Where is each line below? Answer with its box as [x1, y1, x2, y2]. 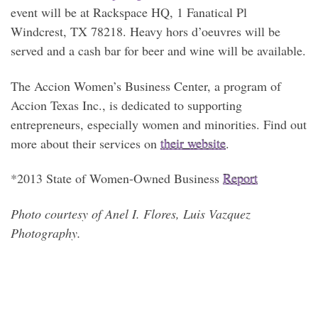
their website [160, 134, 226, 152]
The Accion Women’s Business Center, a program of [11, 77, 281, 94]
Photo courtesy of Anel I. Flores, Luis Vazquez [11, 204, 251, 222]
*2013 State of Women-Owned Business [11, 170, 223, 187]
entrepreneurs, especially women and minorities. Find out [11, 115, 307, 133]
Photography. [11, 224, 81, 241]
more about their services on [11, 134, 160, 152]
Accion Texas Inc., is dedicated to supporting [11, 96, 242, 114]
